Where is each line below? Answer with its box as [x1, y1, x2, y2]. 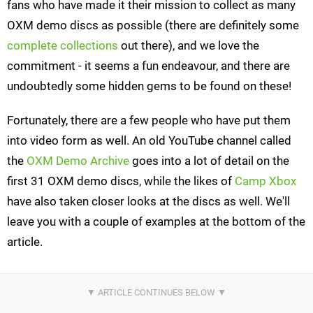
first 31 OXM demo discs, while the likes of [7, 174, 235, 189]
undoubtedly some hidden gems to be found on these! [7, 79, 291, 94]
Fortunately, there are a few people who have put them [7, 113, 291, 128]
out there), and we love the [118, 38, 259, 53]
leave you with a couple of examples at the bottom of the [7, 214, 305, 229]
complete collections [7, 38, 118, 53]
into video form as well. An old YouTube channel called [7, 133, 291, 148]
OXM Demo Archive [27, 154, 129, 168]
